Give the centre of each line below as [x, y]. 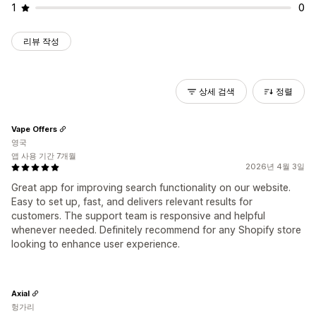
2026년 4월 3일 [275, 166]
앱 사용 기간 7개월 [44, 156]
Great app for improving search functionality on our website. [151, 187]
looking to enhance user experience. [96, 244]
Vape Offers [34, 129]
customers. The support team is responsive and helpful [138, 215]
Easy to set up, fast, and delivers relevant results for [132, 201]
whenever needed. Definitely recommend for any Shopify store [156, 230]
